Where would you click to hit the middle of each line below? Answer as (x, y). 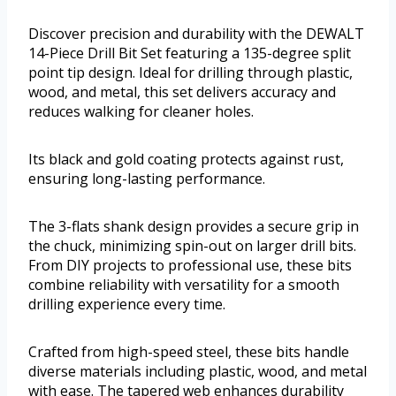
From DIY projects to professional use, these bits (190, 266)
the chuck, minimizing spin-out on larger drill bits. (192, 246)
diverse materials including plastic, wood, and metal (198, 372)
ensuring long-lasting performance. (147, 179)
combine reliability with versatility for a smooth (184, 285)
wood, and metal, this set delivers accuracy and (182, 92)
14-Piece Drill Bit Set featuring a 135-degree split (190, 53)
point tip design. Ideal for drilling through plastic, (190, 73)
